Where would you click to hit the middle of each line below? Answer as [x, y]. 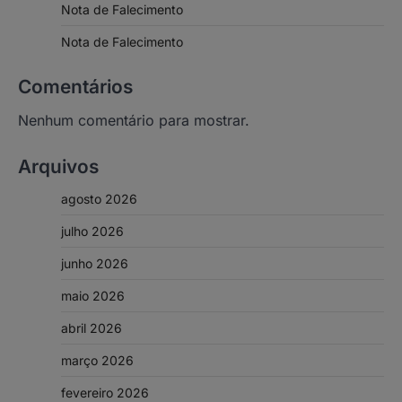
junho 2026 [95, 264]
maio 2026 [93, 296]
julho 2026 [92, 232]
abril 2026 [92, 328]
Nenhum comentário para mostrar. [134, 121]
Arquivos [58, 167]
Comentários [75, 87]
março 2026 [97, 361]
